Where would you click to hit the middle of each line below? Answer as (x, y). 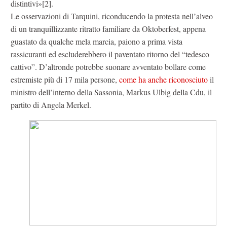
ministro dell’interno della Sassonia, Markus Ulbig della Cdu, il (111, 92)
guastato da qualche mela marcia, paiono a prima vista (97, 42)
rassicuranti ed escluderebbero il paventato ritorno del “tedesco (110, 54)
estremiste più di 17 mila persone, (65, 80)
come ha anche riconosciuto (163, 80)
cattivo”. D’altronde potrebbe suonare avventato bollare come (108, 67)
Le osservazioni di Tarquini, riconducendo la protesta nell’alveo (112, 16)
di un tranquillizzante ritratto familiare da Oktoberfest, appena (108, 29)
